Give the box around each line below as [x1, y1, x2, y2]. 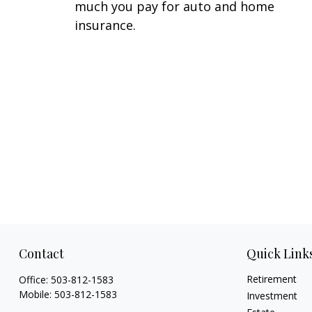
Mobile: [18, 288, 54, 302]
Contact [18, 245, 64, 263]
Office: [18, 273, 51, 287]
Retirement [247, 272, 297, 286]
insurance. [75, 16, 136, 33]
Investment [247, 289, 298, 303]
